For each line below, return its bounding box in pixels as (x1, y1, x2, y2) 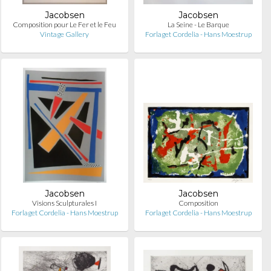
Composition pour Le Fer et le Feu (13, 20, 117, 29)
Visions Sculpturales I (32, 198, 97, 207)
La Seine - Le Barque (167, 20, 229, 29)
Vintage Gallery (40, 30, 90, 39)
